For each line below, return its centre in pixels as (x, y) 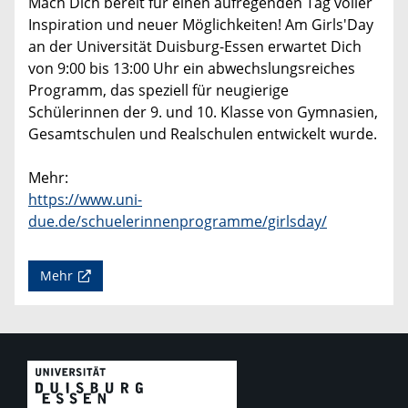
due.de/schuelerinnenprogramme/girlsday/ (178, 222)
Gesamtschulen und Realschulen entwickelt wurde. (203, 134)
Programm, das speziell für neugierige (158, 91)
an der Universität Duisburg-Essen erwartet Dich (195, 47)
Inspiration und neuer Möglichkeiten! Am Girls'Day (201, 25)
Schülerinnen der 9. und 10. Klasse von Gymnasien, (203, 112)
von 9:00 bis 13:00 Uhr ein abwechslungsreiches (192, 69)
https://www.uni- (85, 200)
